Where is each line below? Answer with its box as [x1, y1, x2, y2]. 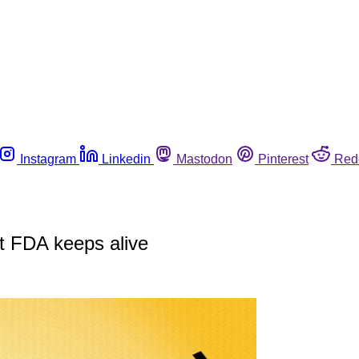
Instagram [20, 151, 76, 166]
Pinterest [258, 151, 309, 166]
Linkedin [102, 151, 151, 166]
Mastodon [176, 151, 232, 166]
